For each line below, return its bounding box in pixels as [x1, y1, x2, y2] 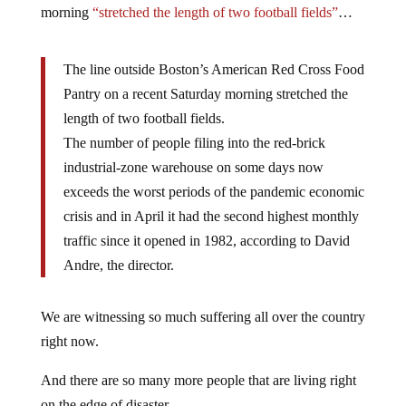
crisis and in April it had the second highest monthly [63, 208, 359, 225]
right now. [40, 333, 99, 350]
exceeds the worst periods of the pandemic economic [63, 184, 364, 200]
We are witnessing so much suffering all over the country [40, 309, 365, 325]
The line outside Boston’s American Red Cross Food [63, 62, 364, 78]
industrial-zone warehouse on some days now [63, 159, 324, 176]
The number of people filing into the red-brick [63, 135, 325, 151]
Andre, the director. [63, 257, 174, 274]
